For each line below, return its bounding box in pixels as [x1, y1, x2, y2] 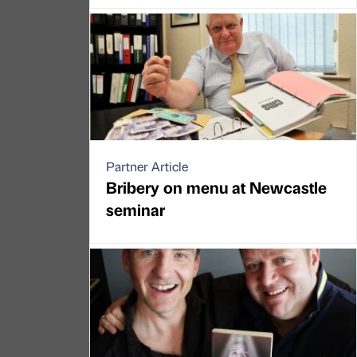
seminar [106, 198, 165, 221]
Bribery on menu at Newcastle [106, 176, 327, 198]
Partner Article [106, 158, 188, 175]
